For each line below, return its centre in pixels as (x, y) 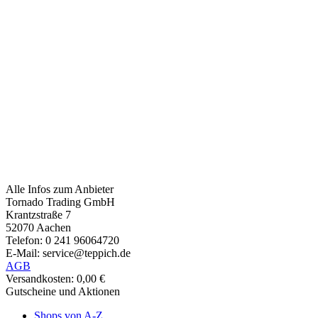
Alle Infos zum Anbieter (60, 189)
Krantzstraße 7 (38, 214)
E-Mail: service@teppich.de (68, 253)
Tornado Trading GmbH (60, 202)
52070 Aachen (38, 227)
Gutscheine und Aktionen (63, 291)
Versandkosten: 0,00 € (55, 278)
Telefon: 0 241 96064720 (62, 240)
